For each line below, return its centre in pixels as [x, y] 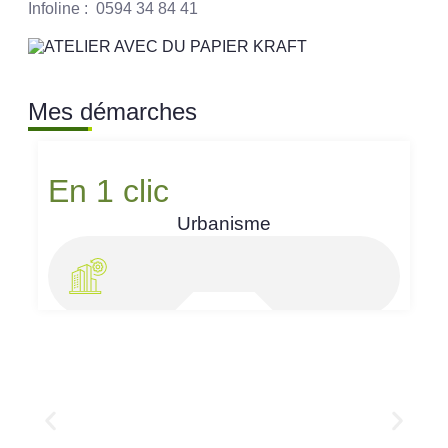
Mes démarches [112, 111]
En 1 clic [108, 191]
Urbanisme [224, 223]
